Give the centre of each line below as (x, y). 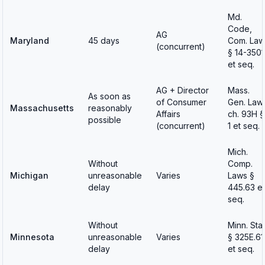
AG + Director (182, 90)
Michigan (29, 175)
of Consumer (181, 102)
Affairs (168, 114)
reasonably (110, 108)
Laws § (241, 175)
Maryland (30, 41)
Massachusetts (42, 108)
